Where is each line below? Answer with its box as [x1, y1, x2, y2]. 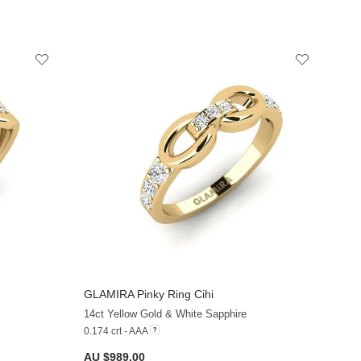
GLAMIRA [84, 287, 135, 301]
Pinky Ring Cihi [134, 287, 214, 301]
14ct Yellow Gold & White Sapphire [84, 307, 247, 320]
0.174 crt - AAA [84, 325, 148, 337]
